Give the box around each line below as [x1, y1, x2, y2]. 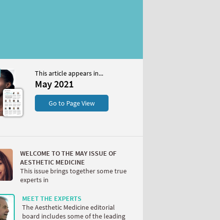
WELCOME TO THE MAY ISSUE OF [20, 149, 116, 158]
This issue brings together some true [20, 166, 127, 176]
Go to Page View [49, 99, 95, 108]
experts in [20, 175, 49, 185]
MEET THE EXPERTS [22, 194, 82, 203]
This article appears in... [35, 69, 103, 78]
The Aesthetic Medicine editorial [22, 203, 115, 212]
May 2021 [35, 78, 74, 90]
